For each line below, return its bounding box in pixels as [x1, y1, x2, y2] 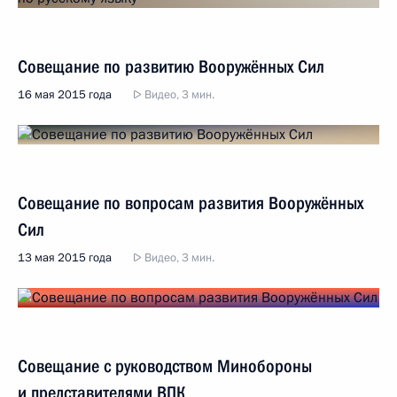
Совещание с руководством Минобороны [18, 355, 312, 377]
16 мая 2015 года [18, 87, 112, 103]
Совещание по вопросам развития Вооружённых [18, 192, 363, 214]
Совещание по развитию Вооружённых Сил [18, 56, 324, 77]
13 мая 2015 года [18, 250, 112, 266]
